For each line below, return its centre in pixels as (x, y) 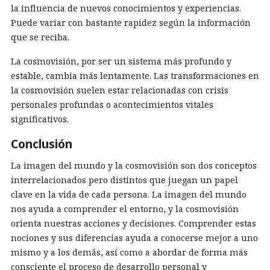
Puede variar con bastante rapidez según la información (131, 23)
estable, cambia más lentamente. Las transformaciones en (135, 76)
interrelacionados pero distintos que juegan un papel (124, 180)
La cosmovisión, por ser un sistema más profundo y (121, 61)
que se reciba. (40, 37)
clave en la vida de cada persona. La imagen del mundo (129, 194)
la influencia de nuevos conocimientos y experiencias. (126, 8)
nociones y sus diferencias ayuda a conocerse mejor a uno (134, 238)
